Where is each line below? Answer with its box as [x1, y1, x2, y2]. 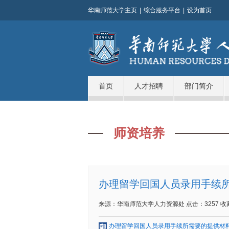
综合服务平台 [144, 7, 180, 14]
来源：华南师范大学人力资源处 [99, 200, 185, 208]
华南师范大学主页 [88, 7, 137, 14]
